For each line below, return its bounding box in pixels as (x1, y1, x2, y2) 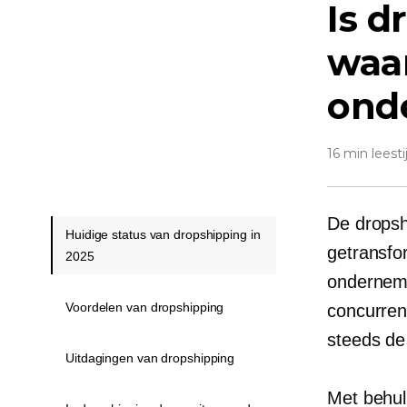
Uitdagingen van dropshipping (65, 351, 235, 365)
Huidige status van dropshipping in (65, 227, 261, 242)
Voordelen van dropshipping (65, 300, 224, 314)
